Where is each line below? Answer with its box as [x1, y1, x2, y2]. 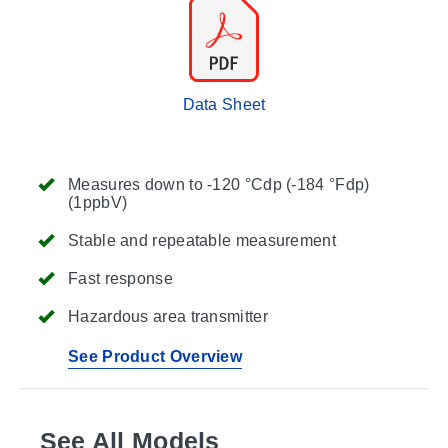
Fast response [68, 269, 173, 287]
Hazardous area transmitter [68, 307, 268, 325]
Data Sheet [182, 95, 266, 113]
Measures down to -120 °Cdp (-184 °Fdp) [68, 175, 370, 193]
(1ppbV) [68, 193, 128, 211]
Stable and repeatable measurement [68, 231, 336, 249]
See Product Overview [68, 347, 242, 365]
